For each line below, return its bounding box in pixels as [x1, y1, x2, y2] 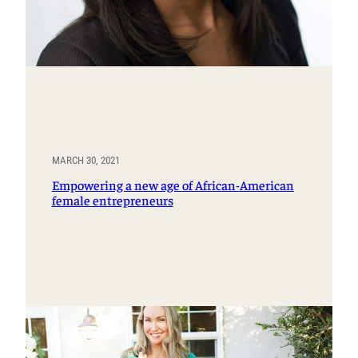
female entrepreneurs [51, 191, 173, 209]
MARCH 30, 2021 [51, 154, 120, 167]
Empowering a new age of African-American [51, 176, 294, 193]
